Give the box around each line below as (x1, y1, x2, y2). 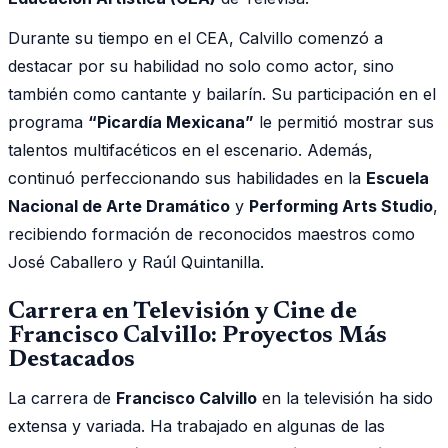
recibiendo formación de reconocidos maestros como (8, 223, 415, 244)
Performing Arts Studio (249, 195, 433, 216)
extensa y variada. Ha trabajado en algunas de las (8, 415, 385, 436)
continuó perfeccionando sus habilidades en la (8, 167, 366, 188)
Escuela (366, 167, 429, 188)
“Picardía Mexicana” (88, 111, 254, 132)
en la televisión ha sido (257, 387, 433, 408)
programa (8, 111, 88, 132)
